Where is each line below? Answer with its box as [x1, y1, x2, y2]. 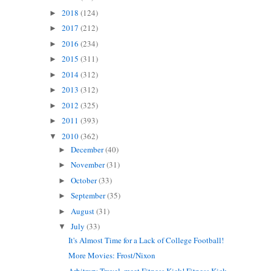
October [71, 174, 99, 186]
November [71, 159, 107, 171]
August [71, 205, 97, 217]
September [71, 190, 108, 201]
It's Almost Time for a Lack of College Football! [68, 234, 224, 246]
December [71, 143, 106, 155]
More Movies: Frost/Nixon [68, 250, 156, 261]
